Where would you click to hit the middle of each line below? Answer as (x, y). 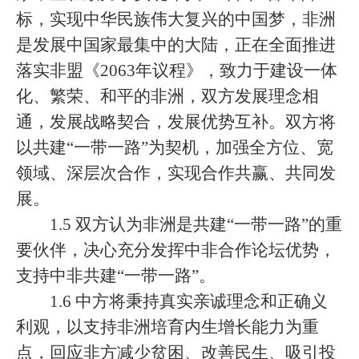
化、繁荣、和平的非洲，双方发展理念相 (167, 96)
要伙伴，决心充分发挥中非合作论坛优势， (176, 250)
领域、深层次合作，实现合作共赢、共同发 (176, 173)
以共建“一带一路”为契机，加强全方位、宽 (175, 147)
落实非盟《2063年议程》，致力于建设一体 (177, 71)
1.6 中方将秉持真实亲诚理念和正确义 (189, 301)
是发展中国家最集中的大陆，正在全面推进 (176, 45)
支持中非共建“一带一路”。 (116, 276)
